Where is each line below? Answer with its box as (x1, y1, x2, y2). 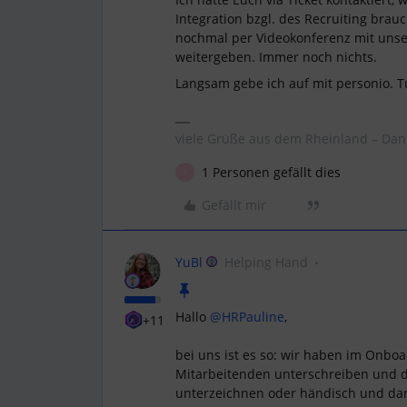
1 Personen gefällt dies (202, 164, 341, 181)
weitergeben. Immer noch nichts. (175, 48, 381, 65)
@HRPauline (210, 308, 284, 325)
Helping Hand (224, 253, 308, 271)
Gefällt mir (202, 196, 266, 213)
